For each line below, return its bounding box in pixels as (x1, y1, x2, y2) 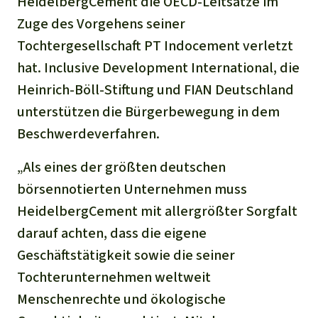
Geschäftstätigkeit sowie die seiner (17, 245, 235, 265)
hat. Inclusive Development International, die (17, 57, 300, 77)
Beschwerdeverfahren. (17, 124, 160, 143)
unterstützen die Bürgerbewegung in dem (17, 102, 280, 121)
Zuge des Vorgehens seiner (17, 13, 185, 33)
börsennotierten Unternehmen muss (17, 179, 247, 199)
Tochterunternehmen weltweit (17, 267, 211, 287)
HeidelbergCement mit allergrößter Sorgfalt (17, 201, 297, 221)
